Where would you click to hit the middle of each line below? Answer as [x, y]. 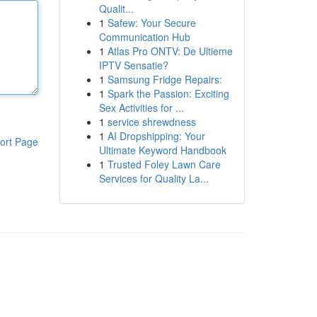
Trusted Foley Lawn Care [164, 164]
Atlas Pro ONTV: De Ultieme [170, 51]
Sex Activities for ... [141, 108]
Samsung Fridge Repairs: [165, 79]
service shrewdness [151, 122]
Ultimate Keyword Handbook [162, 150]
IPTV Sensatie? [133, 65]
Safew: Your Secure [151, 23]
